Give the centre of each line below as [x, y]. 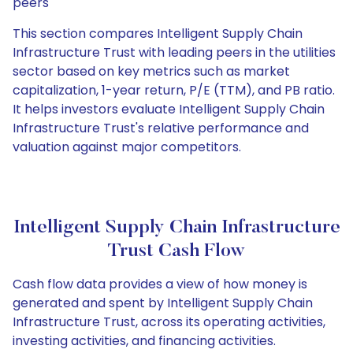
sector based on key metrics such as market [151, 71]
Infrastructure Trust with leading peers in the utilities [174, 52]
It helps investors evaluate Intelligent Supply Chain [169, 109]
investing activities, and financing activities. [144, 341]
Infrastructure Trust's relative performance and [161, 128]
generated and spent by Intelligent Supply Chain [163, 303]
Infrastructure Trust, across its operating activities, [169, 322]
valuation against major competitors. [127, 147]
